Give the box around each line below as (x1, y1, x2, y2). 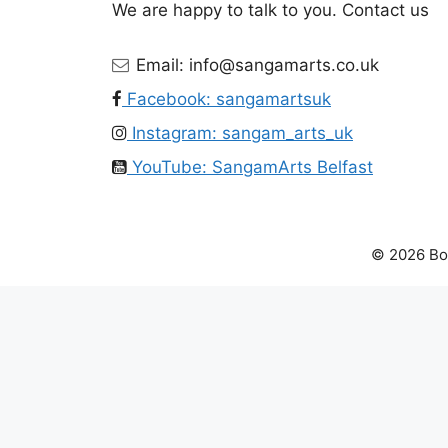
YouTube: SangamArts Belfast (127, 157, 373, 178)
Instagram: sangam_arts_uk (127, 123, 353, 144)
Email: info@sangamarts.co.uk (131, 55, 379, 76)
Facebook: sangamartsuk (122, 89, 331, 110)
